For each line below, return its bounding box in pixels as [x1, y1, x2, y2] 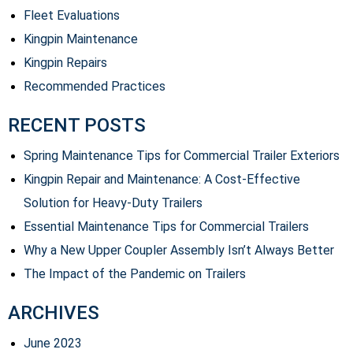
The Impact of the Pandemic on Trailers [24, 266, 246, 281]
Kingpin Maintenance [24, 31, 138, 46]
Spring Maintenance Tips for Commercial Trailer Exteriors [24, 147, 343, 163]
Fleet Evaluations [24, 7, 120, 23]
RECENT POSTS [8, 113, 146, 136]
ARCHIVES [8, 301, 99, 324]
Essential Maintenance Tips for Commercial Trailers [24, 218, 309, 234]
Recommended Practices [24, 78, 165, 94]
